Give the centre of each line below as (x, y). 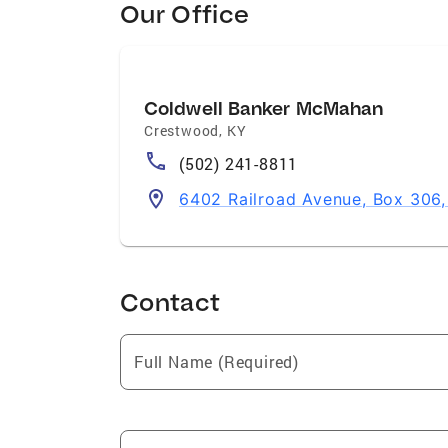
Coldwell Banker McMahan (264, 108)
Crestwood (182, 130)
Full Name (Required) (216, 361)
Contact (170, 301)
